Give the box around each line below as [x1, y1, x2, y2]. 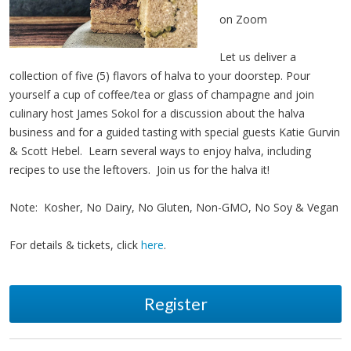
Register [143, 294, 208, 313]
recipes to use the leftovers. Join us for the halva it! [9, 162, 273, 177]
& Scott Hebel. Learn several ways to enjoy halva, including [9, 143, 311, 158]
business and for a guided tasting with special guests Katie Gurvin [9, 125, 340, 139]
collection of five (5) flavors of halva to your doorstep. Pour [9, 68, 310, 83]
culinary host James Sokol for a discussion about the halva [9, 106, 305, 121]
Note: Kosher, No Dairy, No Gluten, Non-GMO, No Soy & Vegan [9, 200, 342, 215]
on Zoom [219, 12, 270, 27]
